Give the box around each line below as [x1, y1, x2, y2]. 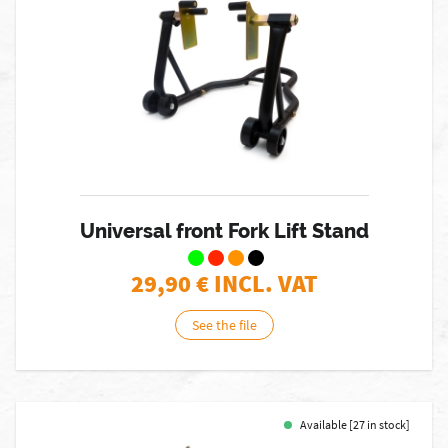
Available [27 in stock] [300, 417, 410, 432]
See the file [191, 316, 257, 334]
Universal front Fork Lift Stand [79, 219, 369, 243]
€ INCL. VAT [195, 268, 318, 299]
